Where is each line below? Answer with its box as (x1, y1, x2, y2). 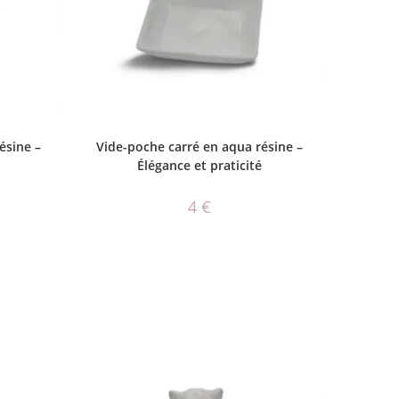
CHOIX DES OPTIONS (139, 129, 260, 145)
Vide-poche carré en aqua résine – (95, 138, 303, 156)
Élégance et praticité (136, 157, 262, 175)
